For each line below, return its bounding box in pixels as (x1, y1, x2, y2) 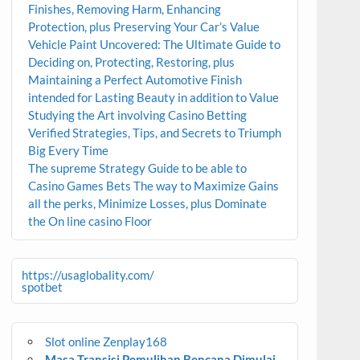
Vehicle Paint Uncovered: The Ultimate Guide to (27, 36, 280, 51)
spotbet (22, 279, 63, 294)
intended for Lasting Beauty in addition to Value (27, 89, 279, 104)
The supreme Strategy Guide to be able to (27, 160, 247, 175)
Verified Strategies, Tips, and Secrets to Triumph (27, 125, 281, 140)
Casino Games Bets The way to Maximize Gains (27, 178, 279, 193)
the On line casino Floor (27, 213, 152, 228)
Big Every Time (27, 142, 108, 157)
